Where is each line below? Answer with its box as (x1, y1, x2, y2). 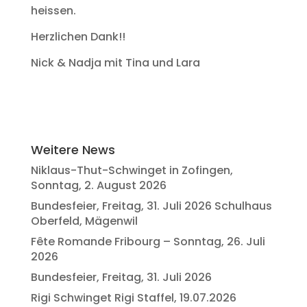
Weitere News (30, 141, 115, 158)
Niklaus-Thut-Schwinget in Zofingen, (30, 162, 233, 178)
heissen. (30, 3, 76, 19)
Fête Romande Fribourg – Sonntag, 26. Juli (30, 234, 265, 249)
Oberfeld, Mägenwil (30, 213, 138, 229)
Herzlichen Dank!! (30, 29, 125, 45)
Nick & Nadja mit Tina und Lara (30, 55, 200, 71)
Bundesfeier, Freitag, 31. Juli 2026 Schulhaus (30, 198, 272, 214)
